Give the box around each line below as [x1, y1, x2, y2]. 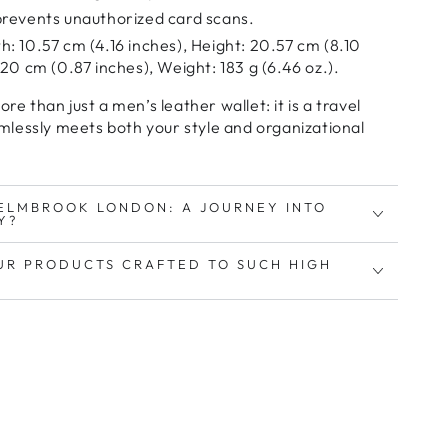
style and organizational [184, 116, 365, 137]
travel [316, 94, 361, 115]
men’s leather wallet [112, 94, 267, 115]
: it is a [266, 94, 317, 115]
